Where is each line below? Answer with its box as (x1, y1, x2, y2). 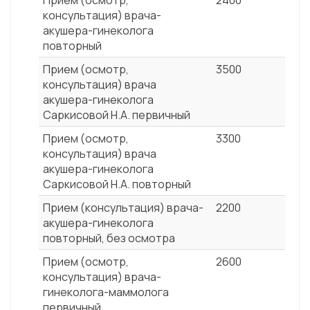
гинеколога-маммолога (43, 284, 169, 300)
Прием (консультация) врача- (43, 200, 203, 216)
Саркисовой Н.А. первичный (43, 107, 190, 123)
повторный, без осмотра (43, 230, 175, 246)
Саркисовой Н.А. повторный (43, 176, 191, 192)
